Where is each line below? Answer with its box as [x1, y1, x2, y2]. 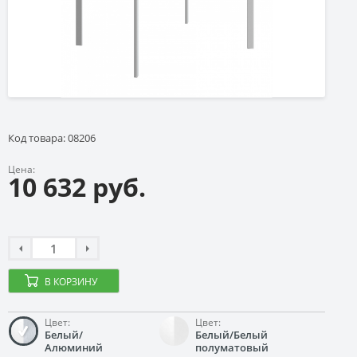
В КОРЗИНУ [45, 275, 97, 288]
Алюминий [45, 340, 103, 355]
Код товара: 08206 [8, 131, 96, 145]
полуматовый [195, 340, 269, 355]
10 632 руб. [8, 170, 146, 204]
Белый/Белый [195, 328, 268, 342]
